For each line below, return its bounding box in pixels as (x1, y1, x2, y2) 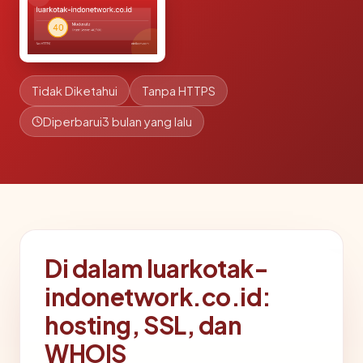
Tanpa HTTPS (142, 83, 216, 98)
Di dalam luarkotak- (45, 253, 269, 284)
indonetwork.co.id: (45, 281, 272, 312)
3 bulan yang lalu (102, 114, 192, 129)
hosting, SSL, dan (45, 310, 242, 340)
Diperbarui (43, 114, 102, 129)
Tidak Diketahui (32, 83, 117, 98)
